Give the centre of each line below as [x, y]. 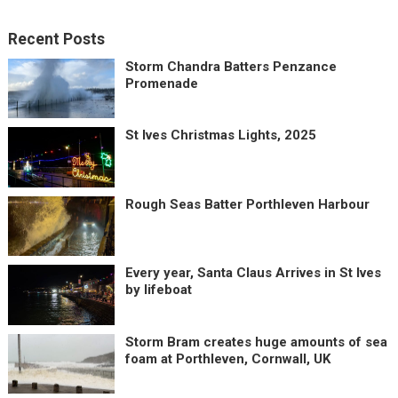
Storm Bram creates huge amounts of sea [256, 342]
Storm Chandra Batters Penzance [231, 66]
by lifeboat [158, 290]
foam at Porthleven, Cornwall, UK [227, 358]
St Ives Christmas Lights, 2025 [220, 135]
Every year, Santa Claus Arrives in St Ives [253, 273]
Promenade [161, 83]
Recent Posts [56, 39]
